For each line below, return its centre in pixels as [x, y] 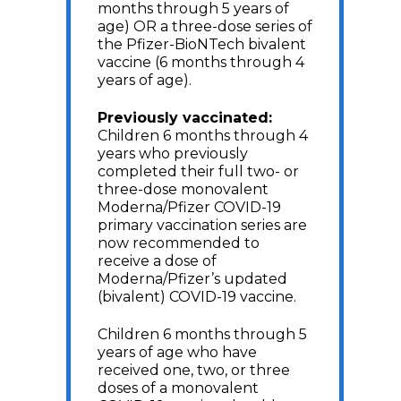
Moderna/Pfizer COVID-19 [189, 207]
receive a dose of [157, 261]
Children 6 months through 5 [202, 334]
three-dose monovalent [183, 189]
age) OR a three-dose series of [205, 26]
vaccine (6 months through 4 [201, 62]
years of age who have [177, 352]
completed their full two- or [198, 171]
